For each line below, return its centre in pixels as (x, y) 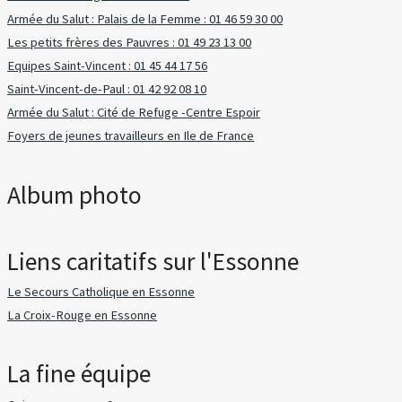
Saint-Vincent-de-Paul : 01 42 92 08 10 (107, 88)
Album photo (75, 195)
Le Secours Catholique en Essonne (101, 291)
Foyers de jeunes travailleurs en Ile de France (131, 136)
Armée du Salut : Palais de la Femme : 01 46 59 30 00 (145, 18)
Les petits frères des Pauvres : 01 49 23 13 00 (130, 42)
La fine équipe (79, 374)
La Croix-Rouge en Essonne (83, 315)
